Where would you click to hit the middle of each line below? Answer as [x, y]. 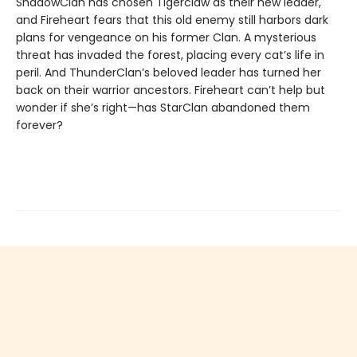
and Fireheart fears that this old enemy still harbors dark [172, 20]
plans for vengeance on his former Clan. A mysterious [166, 37]
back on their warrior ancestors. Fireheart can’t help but [171, 90]
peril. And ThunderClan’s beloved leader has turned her [169, 72]
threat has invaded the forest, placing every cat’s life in [170, 55]
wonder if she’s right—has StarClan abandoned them [163, 107]
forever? [39, 125]
